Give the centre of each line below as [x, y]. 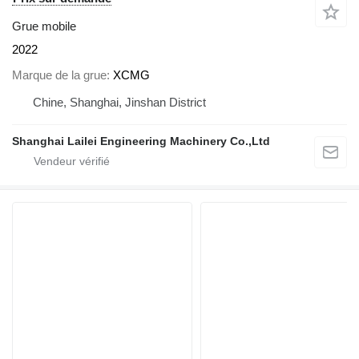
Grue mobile [44, 26]
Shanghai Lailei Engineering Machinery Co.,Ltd [141, 141]
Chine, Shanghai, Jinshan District [119, 103]
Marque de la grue [59, 75]
